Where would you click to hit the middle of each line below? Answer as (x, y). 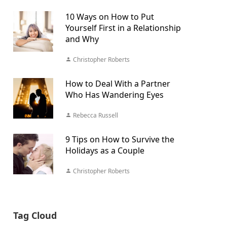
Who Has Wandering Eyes (114, 95)
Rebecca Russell (94, 115)
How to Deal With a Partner (118, 84)
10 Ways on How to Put (109, 17)
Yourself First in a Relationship (123, 28)
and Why (82, 39)
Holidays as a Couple (105, 150)
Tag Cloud (35, 215)
